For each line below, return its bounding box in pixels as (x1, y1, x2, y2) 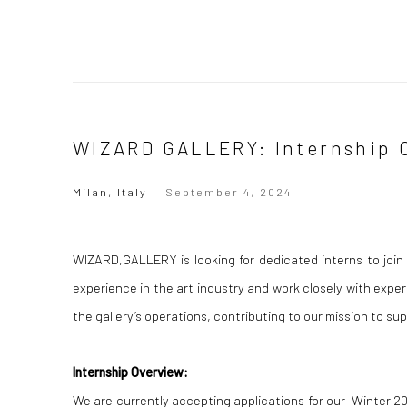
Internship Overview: (73, 363, 188, 380)
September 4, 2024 (165, 184, 292, 199)
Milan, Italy (73, 184, 147, 199)
